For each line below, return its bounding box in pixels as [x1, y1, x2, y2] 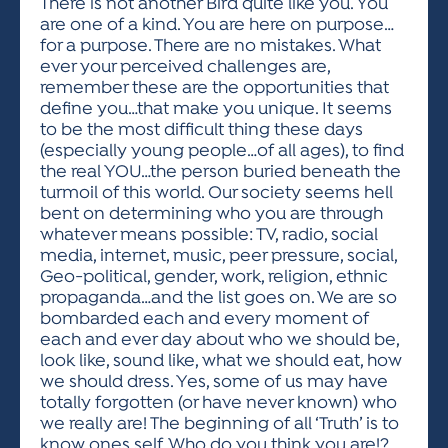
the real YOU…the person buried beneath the [40, 162, 401, 183]
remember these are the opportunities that [40, 78, 389, 99]
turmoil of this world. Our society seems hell [40, 183, 393, 204]
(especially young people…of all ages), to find [40, 141, 404, 162]
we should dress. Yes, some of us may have [40, 372, 388, 393]
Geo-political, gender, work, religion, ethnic [40, 267, 388, 288]
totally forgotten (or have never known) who [40, 393, 397, 414]
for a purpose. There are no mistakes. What [40, 36, 381, 57]
